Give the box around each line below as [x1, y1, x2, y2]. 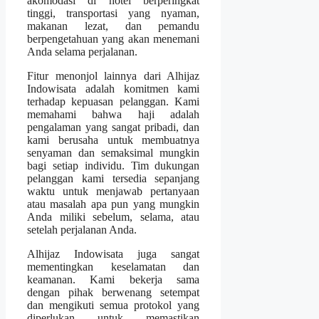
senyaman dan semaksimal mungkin [27, 147, 200, 159]
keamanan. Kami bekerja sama [27, 273, 200, 286]
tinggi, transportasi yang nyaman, [27, 7, 200, 20]
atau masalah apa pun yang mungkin [27, 198, 200, 211]
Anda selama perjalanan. [27, 46, 137, 58]
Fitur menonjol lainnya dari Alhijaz [27, 70, 200, 83]
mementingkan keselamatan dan [27, 261, 200, 273]
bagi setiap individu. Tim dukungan [27, 159, 200, 172]
